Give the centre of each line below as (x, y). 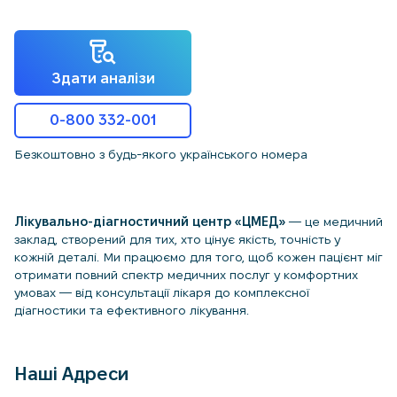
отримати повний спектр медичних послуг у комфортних (186, 275)
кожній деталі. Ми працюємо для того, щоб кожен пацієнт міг (198, 257)
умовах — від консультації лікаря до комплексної (162, 292)
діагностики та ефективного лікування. (132, 310)
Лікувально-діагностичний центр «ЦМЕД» (150, 222)
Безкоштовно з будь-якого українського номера (161, 154)
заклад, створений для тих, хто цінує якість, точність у (177, 239)
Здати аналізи (103, 78)
